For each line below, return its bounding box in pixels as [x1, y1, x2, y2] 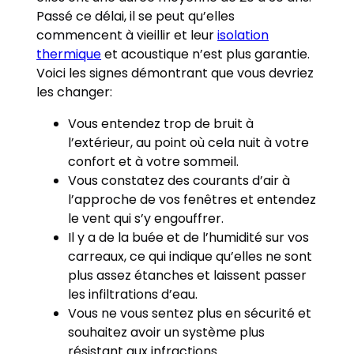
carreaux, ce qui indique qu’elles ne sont [68, 247, 313, 265]
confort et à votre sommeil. [68, 152, 243, 171]
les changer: [36, 82, 116, 101]
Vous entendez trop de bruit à [68, 114, 254, 133]
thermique [36, 44, 102, 63]
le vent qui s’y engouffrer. [68, 209, 224, 228]
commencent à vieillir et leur [36, 25, 218, 44]
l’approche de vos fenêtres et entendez [68, 190, 317, 209]
